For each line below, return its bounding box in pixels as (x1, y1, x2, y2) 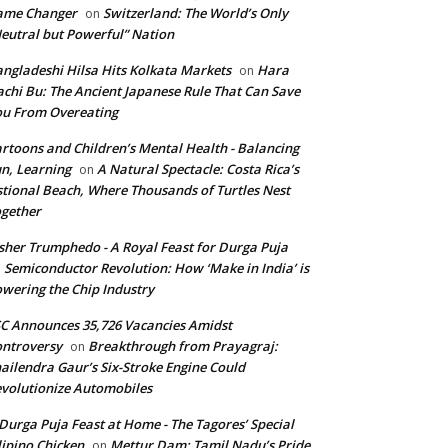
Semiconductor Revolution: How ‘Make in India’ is (4, 259, 309, 277)
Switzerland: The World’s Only (103, 4, 288, 22)
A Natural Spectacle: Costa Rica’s (97, 160, 299, 178)
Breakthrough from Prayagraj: (88, 337, 278, 355)
